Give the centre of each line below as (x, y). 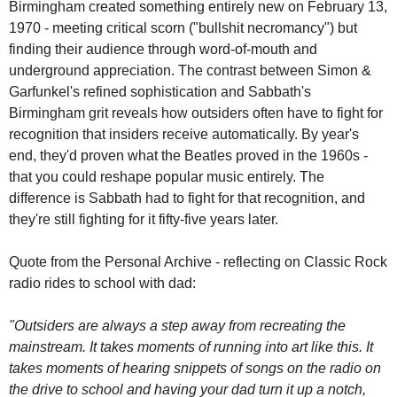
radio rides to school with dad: (102, 283)
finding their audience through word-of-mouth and (163, 49)
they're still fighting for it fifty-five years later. (143, 219)
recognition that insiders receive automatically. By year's (183, 134)
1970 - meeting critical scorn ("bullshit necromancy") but (183, 28)
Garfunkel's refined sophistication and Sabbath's (160, 92)
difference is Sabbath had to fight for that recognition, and (187, 198)
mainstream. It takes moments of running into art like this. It (191, 347)
